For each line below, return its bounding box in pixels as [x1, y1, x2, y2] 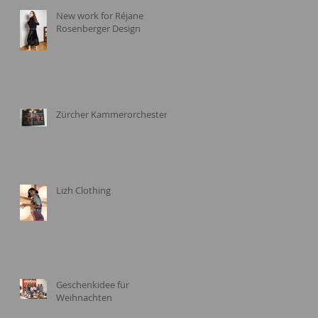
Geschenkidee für [56, 278, 129, 291]
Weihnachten [56, 290, 112, 304]
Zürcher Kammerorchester [56, 107, 168, 121]
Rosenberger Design [56, 21, 141, 35]
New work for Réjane [56, 9, 143, 22]
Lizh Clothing [56, 183, 111, 197]
